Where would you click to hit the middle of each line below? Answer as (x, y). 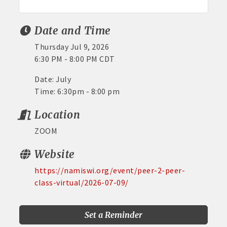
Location (58, 115)
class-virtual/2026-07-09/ (82, 183)
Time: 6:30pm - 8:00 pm (78, 91)
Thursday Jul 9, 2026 (72, 47)
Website (55, 155)
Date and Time (73, 31)
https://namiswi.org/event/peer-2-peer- (110, 171)
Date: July (55, 79)
